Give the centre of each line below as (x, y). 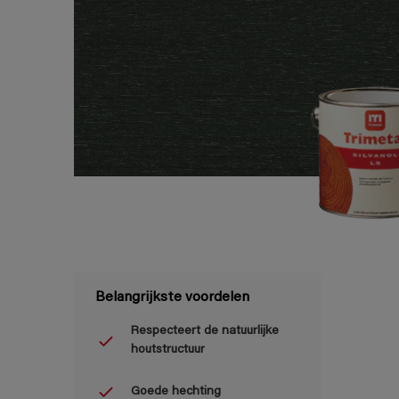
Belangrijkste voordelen (172, 298)
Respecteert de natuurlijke (205, 332)
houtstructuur (168, 350)
